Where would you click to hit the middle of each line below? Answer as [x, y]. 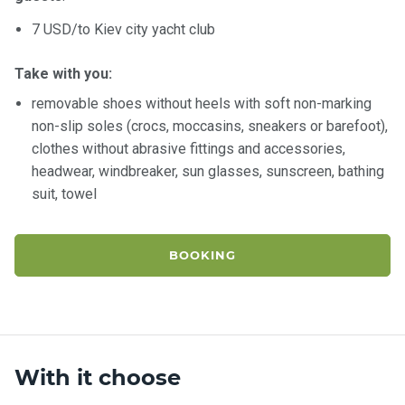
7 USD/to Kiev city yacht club [124, 29]
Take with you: [63, 73]
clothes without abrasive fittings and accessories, [189, 148]
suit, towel [65, 193]
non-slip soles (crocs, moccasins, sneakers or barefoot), [210, 126]
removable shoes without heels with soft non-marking [202, 103]
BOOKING [202, 254]
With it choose [98, 377]
